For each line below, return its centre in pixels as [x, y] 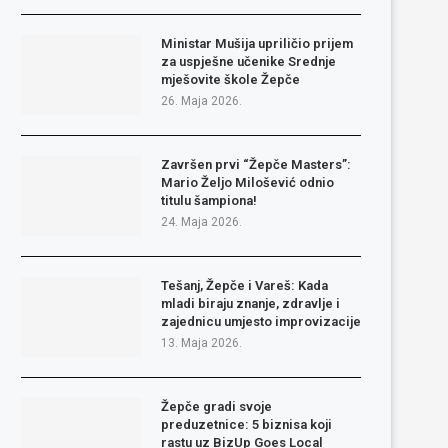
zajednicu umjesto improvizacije [261, 321]
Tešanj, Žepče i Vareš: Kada [244, 285]
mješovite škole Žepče [230, 79]
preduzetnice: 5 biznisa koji [246, 424]
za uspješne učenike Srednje [248, 61]
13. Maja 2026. [201, 342]
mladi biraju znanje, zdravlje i [250, 303]
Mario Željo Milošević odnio [247, 182]
